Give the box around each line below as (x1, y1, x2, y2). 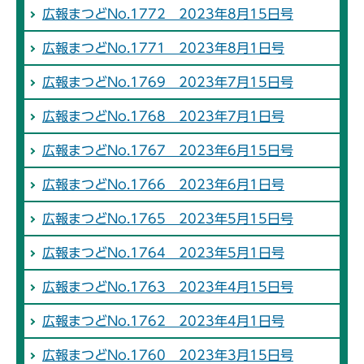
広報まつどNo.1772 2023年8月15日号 (42, 7, 293, 21)
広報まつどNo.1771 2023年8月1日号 (42, 41, 284, 55)
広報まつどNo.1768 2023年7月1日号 (42, 110, 284, 123)
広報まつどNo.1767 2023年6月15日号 (42, 144, 293, 158)
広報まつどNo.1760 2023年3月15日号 (42, 349, 293, 362)
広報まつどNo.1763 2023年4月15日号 (42, 280, 293, 294)
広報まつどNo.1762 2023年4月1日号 (42, 314, 284, 328)
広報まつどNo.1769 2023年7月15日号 (42, 76, 293, 89)
